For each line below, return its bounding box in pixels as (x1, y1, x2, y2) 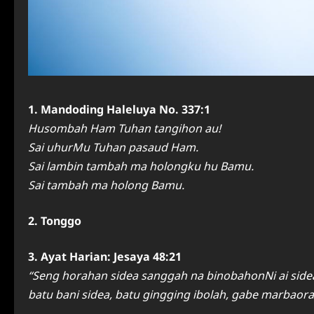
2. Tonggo (28, 213, 81, 229)
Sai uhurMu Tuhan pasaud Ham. (28, 139, 198, 156)
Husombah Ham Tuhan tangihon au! (28, 121, 221, 137)
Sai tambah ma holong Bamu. (28, 177, 184, 193)
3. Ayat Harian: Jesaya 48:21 (28, 249, 182, 265)
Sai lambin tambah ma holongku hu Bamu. (28, 158, 254, 175)
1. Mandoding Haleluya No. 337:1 (28, 102, 210, 118)
